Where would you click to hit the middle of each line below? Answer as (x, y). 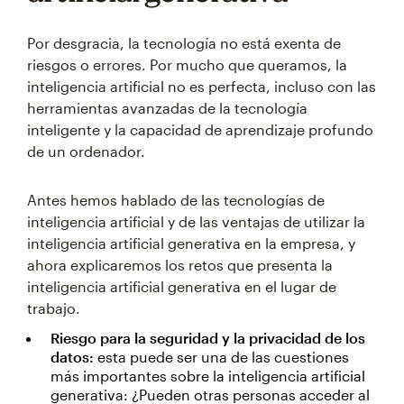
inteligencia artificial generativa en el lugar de (182, 287)
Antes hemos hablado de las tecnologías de (176, 200)
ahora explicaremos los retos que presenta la (180, 265)
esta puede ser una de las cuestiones (221, 357)
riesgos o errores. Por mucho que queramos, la (187, 65)
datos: (72, 357)
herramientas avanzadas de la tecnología (167, 108)
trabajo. (54, 308)
